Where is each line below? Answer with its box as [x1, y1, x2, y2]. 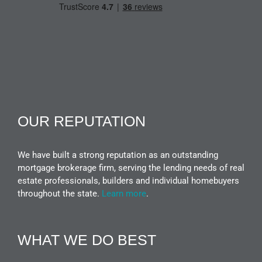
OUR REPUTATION [18, 112, 146, 129]
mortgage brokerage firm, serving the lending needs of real [18, 162, 244, 173]
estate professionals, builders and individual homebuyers [18, 175, 239, 186]
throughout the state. [18, 188, 102, 199]
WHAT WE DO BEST [18, 231, 156, 248]
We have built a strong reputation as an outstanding [18, 149, 218, 160]
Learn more [102, 188, 146, 199]
